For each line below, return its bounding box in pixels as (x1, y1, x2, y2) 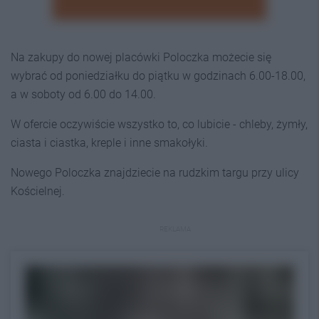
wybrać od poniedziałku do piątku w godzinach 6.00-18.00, (11, 69, 305, 83)
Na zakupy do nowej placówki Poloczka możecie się (11, 51, 271, 64)
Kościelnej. (11, 184, 65, 198)
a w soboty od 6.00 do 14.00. (11, 88, 156, 101)
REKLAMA (159, 225, 191, 233)
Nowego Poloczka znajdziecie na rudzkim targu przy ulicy (11, 166, 299, 179)
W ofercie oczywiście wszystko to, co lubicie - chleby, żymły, (11, 117, 308, 131)
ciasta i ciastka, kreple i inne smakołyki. (11, 136, 208, 150)
